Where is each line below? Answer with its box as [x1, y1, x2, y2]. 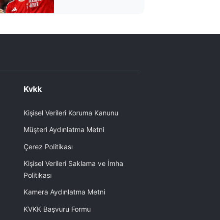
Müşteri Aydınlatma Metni [24, 125, 104, 134]
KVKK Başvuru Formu [24, 204, 91, 213]
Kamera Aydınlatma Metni [24, 188, 105, 196]
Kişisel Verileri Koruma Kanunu [24, 108, 118, 117]
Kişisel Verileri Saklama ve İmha [24, 159, 123, 167]
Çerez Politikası [24, 142, 73, 151]
